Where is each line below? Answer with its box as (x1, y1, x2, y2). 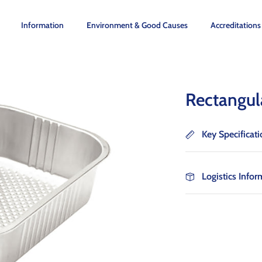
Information (21, 19, 64, 30)
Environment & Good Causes (87, 19, 188, 30)
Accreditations (211, 19, 261, 30)
